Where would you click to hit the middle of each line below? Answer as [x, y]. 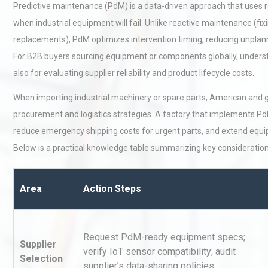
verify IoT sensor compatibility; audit [159, 252]
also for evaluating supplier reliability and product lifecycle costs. [134, 73]
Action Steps [112, 189]
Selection [41, 259]
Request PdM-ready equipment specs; [164, 237]
